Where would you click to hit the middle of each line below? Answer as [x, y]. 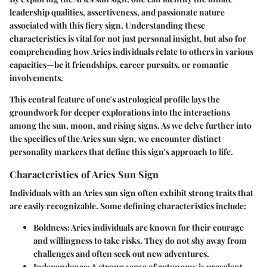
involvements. [36, 78]
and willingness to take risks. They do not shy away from [140, 241]
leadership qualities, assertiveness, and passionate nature [117, 13]
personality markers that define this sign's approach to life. [121, 152]
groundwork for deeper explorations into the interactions [120, 113]
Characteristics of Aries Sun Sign [84, 174]
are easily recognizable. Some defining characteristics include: [128, 206]
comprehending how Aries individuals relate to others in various [131, 52]
